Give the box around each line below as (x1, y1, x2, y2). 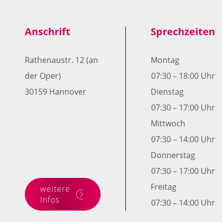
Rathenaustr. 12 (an (25, 55, 98, 65)
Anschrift (25, 25, 70, 38)
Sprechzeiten (151, 25, 215, 38)
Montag (151, 55, 179, 65)
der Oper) (25, 70, 61, 81)
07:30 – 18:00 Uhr (151, 70, 215, 81)
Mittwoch (151, 118, 185, 129)
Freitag (151, 181, 176, 192)
